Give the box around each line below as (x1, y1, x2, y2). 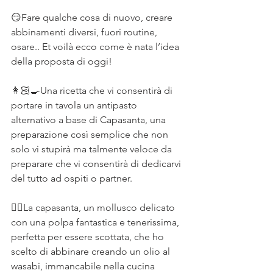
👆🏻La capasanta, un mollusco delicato (11, 202, 177, 213)
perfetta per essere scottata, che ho (11, 231, 166, 243)
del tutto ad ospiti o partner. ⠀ (11, 172, 142, 184)
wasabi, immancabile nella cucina (11, 260, 157, 272)
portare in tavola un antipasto (11, 99, 140, 111)
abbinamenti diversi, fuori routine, (11, 26, 160, 38)
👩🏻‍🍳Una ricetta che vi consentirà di (11, 85, 175, 96)
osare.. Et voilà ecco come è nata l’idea (11, 41, 182, 52)
